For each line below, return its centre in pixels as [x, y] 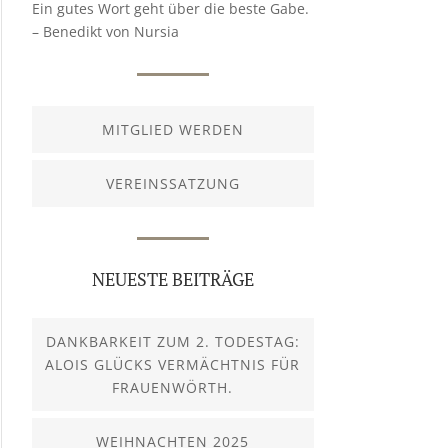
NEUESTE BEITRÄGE [172, 279]
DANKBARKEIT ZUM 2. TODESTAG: [172, 341]
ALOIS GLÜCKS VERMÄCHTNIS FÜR [173, 364]
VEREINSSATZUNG [172, 183]
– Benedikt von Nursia [105, 31]
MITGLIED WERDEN [172, 129]
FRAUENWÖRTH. [173, 387]
